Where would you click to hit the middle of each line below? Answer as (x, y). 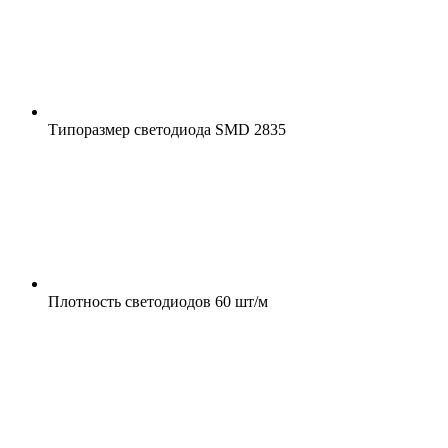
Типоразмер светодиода (129, 129)
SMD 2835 (248, 129)
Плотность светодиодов (129, 301)
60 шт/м (239, 301)
